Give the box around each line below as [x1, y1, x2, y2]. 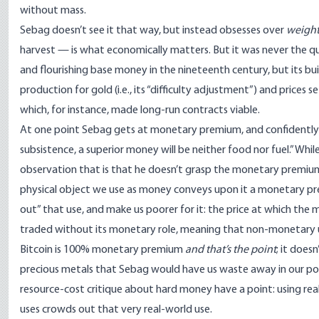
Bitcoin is [20, 244, 63, 256]
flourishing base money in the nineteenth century [40, 65, 268, 76]
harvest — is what [20, 45, 107, 56]
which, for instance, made [20, 105, 140, 116]
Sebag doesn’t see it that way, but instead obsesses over [20, 25, 286, 36]
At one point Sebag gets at [20, 125, 150, 136]
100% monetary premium [63, 244, 183, 256]
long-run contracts [140, 105, 228, 116]
